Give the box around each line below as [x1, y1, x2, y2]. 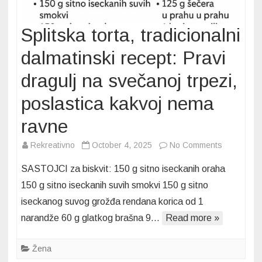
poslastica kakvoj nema [21, 93, 214, 114]
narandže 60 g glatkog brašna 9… [21, 213, 162, 223]
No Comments [170, 140, 222, 150]
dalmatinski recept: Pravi [21, 47, 226, 68]
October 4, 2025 [92, 140, 152, 150]
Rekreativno [30, 140, 75, 150]
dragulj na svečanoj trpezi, [21, 70, 237, 91]
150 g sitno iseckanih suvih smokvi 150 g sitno [21, 180, 208, 190]
